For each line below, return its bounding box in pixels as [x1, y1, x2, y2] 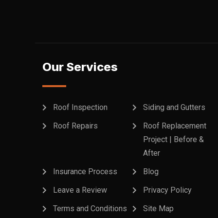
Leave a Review [53, 185, 107, 195]
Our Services [42, 60, 118, 74]
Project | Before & [143, 135, 204, 144]
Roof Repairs [53, 121, 98, 130]
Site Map [143, 204, 174, 213]
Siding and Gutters [143, 103, 205, 112]
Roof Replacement [143, 121, 206, 130]
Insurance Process [53, 167, 117, 176]
